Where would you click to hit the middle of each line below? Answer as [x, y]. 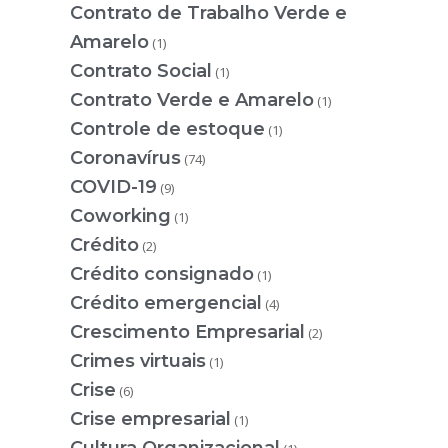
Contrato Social [141, 70]
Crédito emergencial [166, 302]
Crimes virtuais [138, 360]
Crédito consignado [162, 273]
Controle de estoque [167, 128]
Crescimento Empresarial [187, 331]
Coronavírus [125, 157]
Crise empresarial [150, 418]
